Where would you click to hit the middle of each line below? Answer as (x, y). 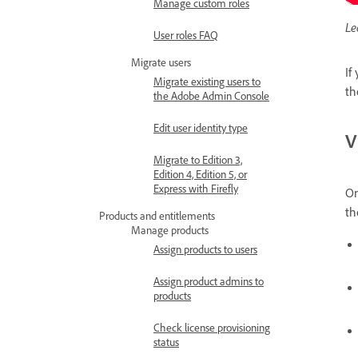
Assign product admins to (209, 281)
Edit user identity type (201, 127)
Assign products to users (205, 249)
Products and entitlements (157, 215)
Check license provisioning (212, 327)
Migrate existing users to (207, 81)
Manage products (170, 230)
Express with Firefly (196, 188)
